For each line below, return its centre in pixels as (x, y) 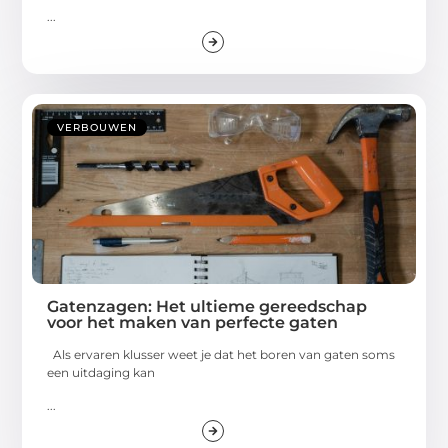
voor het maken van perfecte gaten (193, 323)
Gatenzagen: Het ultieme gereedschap (207, 307)
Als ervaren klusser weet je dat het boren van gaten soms (221, 355)
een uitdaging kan (101, 373)
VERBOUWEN (97, 128)
